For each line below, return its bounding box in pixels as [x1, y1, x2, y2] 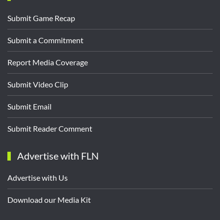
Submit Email [7, 101, 52, 111]
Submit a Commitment [7, 35, 83, 45]
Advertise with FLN [15, 149, 99, 162]
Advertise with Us [7, 172, 68, 182]
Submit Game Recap [7, 13, 75, 23]
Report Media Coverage [7, 57, 88, 67]
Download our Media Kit [7, 194, 91, 204]
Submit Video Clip [7, 79, 68, 89]
